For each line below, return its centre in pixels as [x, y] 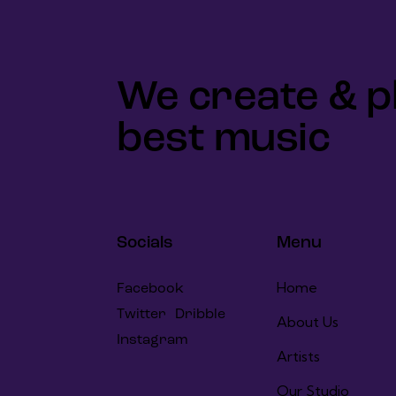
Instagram [152, 340]
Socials [145, 244]
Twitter [141, 315]
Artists [298, 356]
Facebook [150, 289]
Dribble [200, 315]
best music [223, 140]
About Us [307, 322]
